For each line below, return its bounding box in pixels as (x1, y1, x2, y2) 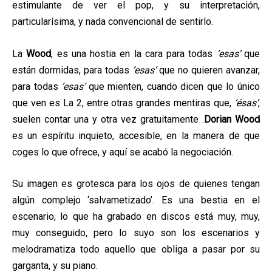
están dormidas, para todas (12, 64, 132, 76)
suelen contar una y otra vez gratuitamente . (12, 113, 204, 125)
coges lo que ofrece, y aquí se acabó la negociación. (12, 146, 233, 158)
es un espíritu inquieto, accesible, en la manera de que (12, 129, 260, 141)
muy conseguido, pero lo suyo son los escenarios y (12, 227, 260, 239)
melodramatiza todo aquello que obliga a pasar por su (12, 243, 260, 256)
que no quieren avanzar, (156, 64, 260, 76)
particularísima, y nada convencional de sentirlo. (12, 16, 213, 27)
